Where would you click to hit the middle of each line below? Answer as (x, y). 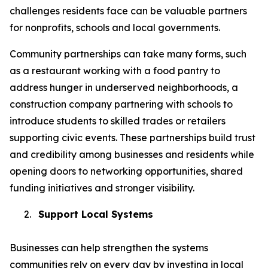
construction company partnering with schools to (121, 104)
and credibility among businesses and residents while (132, 155)
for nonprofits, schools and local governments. (115, 28)
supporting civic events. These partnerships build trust (133, 138)
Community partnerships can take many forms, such (128, 54)
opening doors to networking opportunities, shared (126, 171)
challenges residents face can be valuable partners (128, 11)
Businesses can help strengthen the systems (109, 248)
